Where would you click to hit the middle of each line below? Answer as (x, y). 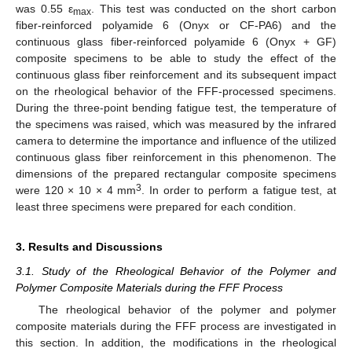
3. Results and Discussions (89, 247)
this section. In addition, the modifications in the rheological (176, 343)
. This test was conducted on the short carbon (214, 9)
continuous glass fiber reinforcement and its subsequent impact (176, 75)
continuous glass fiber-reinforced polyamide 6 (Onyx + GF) (176, 42)
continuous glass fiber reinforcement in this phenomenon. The (176, 158)
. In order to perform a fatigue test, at (239, 191)
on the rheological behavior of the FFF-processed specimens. (176, 92)
